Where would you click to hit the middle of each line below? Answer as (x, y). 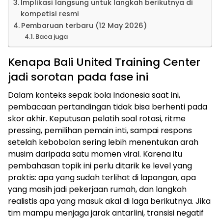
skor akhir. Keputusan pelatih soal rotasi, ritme (97, 119)
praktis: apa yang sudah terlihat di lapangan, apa (102, 178)
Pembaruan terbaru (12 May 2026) (84, 26)
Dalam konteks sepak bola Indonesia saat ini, (94, 95)
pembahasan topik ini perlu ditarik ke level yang (100, 166)
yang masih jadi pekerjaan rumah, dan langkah (97, 189)
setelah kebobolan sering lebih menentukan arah (103, 142)
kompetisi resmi (50, 14)
